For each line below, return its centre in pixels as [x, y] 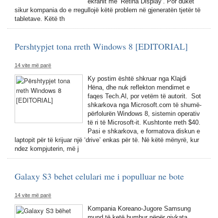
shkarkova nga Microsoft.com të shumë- [145, 105]
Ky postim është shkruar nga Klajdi [137, 79]
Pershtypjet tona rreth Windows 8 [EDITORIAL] [101, 46]
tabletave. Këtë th [40, 19]
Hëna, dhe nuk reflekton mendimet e [139, 87]
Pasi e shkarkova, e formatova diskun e [144, 131]
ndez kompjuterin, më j [47, 149]
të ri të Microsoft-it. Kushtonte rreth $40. [144, 122]
